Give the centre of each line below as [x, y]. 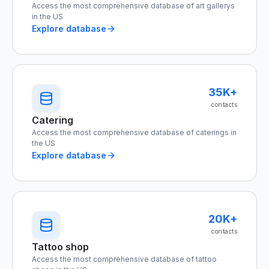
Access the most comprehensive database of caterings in [134, 132]
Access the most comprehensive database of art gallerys [133, 6]
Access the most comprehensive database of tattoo [124, 259]
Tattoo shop [60, 247]
